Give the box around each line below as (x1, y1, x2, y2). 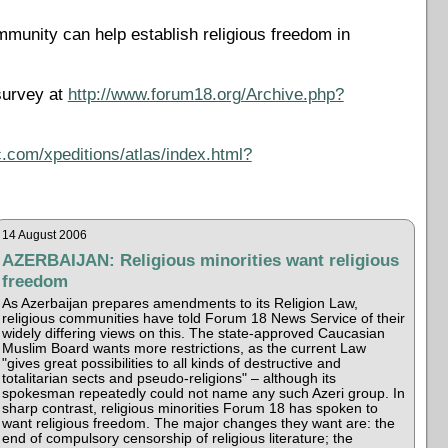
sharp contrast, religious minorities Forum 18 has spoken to (2, 400, 379, 416)
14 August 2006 (2, 227, 88, 242)
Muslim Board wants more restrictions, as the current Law (2, 340, 367, 356)
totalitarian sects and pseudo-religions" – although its (2, 370, 337, 386)
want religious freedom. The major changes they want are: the (2, 415, 396, 431)
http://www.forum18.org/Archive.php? (67, 85, 344, 105)
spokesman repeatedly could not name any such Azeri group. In (2, 385, 406, 401)
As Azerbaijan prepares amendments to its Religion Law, (2, 295, 359, 311)
